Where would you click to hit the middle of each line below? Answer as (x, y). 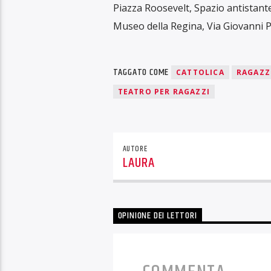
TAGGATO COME (142, 73)
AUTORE (135, 149)
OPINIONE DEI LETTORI (157, 216)
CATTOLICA (200, 73)
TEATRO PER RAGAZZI (164, 92)
